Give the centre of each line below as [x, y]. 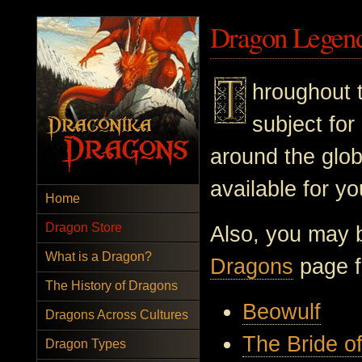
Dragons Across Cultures [117, 315]
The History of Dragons [112, 286]
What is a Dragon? [99, 257]
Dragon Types [86, 344]
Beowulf [282, 312]
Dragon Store [84, 227]
